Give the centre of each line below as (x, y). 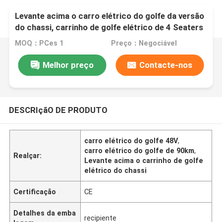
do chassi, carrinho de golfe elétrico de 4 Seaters (109, 28)
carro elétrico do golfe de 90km (139, 150)
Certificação (35, 192)
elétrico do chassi (116, 170)
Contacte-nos (166, 65)
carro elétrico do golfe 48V (131, 140)
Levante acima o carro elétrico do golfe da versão (110, 16)
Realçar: (28, 155)
